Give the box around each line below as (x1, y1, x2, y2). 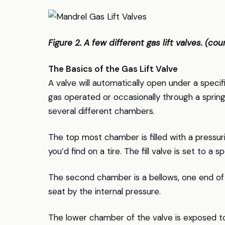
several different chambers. (48, 105, 155, 117)
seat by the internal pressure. (48, 186, 161, 197)
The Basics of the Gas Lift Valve (48, 63, 178, 74)
